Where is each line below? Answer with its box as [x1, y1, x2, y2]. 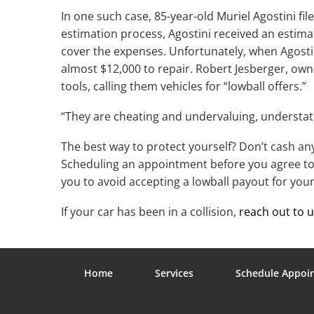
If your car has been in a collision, [61, 204, 239, 220]
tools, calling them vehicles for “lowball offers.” [61, 78, 306, 95]
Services [155, 266, 193, 280]
